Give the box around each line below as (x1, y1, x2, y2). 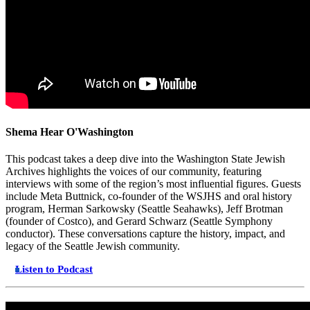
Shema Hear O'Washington (6, 125, 134, 138)
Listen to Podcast (15, 264, 93, 275)
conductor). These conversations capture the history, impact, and (6, 228, 285, 240)
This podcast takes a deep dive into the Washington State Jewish (6, 153, 285, 165)
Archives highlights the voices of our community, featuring (6, 165, 262, 178)
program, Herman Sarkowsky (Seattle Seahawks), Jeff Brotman (6, 203, 283, 215)
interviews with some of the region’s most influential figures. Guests (6, 178, 301, 190)
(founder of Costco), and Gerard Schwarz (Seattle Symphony (6, 215, 273, 228)
